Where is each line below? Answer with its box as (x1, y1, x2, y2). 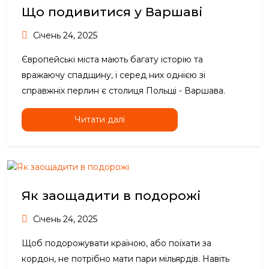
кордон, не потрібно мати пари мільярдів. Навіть (22, 253, 229, 265)
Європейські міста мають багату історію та (22, 54, 203, 65)
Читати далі (74, 114, 125, 125)
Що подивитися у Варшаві (22, 4, 202, 20)
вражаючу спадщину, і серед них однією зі (22, 70, 205, 81)
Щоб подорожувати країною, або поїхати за (22, 238, 211, 249)
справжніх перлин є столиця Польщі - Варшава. (22, 85, 225, 97)
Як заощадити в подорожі (22, 188, 201, 204)
